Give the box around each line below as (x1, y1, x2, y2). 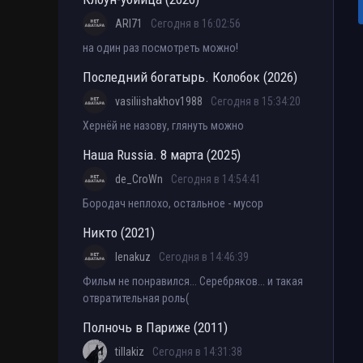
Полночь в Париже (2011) (83, 319, 228, 336)
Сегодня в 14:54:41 (171, 173, 261, 186)
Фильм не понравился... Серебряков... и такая (83, 275, 303, 288)
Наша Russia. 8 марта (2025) (83, 147, 241, 164)
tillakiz (115, 345, 144, 359)
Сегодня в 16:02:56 (151, 17, 241, 31)
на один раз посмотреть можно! (83, 41, 238, 55)
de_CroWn (115, 173, 163, 186)
